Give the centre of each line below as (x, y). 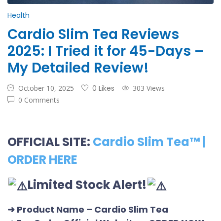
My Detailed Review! (78, 68)
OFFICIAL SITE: (50, 142)
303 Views (149, 88)
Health (18, 16)
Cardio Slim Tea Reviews (93, 35)
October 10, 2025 (46, 88)
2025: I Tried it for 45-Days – (106, 51)
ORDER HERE (42, 160)
